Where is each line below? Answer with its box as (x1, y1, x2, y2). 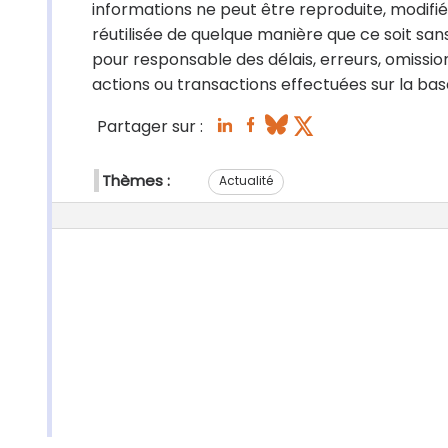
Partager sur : (97, 115, 203, 139)
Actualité (219, 171, 273, 189)
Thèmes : (102, 170, 170, 191)
